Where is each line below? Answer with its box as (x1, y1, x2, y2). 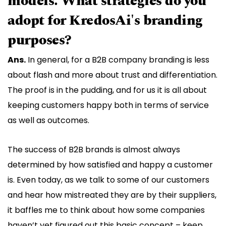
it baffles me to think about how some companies (8, 204, 205, 216)
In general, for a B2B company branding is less (26, 54, 209, 66)
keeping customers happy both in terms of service (8, 99, 209, 111)
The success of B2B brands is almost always (8, 144, 180, 156)
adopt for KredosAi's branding (8, 10, 203, 32)
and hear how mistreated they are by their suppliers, (8, 189, 216, 201)
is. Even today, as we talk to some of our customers (8, 174, 209, 186)
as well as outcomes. (8, 115, 89, 127)
